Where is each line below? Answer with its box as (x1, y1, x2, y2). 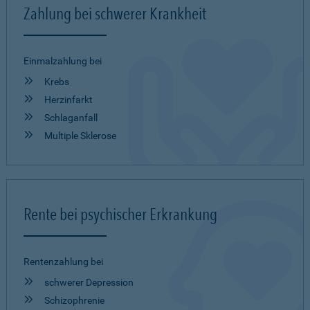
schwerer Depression (44, 277, 134, 288)
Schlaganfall (44, 112, 98, 123)
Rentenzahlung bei (24, 256, 103, 267)
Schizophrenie (44, 295, 104, 306)
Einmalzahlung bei (24, 55, 102, 66)
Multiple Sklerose (44, 130, 116, 141)
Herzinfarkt (44, 94, 93, 105)
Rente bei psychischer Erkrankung (24, 204, 217, 224)
